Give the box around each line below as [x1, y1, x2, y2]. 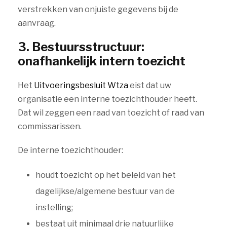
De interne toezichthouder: [18, 145, 123, 155]
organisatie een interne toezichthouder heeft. [18, 94, 197, 104]
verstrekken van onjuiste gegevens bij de [18, 5, 178, 14]
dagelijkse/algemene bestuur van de [35, 186, 175, 196]
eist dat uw [128, 81, 171, 90]
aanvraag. [18, 18, 56, 28]
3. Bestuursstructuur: [18, 40, 144, 54]
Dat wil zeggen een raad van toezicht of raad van [18, 108, 204, 118]
